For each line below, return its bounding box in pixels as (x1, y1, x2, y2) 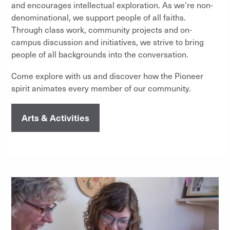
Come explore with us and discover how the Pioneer (11, 70, 203, 81)
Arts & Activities (22, 111, 89, 124)
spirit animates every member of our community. (11, 82, 191, 93)
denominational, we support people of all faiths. (11, 11, 186, 23)
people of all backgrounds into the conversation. (11, 48, 188, 60)
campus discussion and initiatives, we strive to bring (11, 36, 204, 47)
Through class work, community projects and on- (11, 24, 192, 35)
